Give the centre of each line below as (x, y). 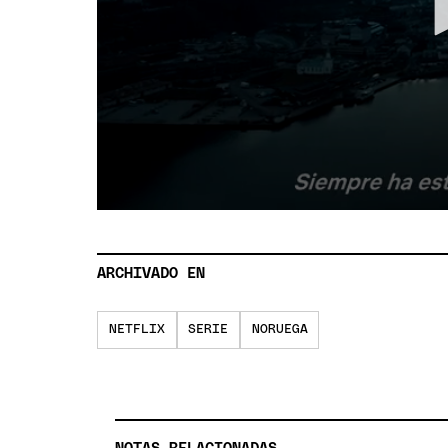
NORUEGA (279, 330)
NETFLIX (137, 330)
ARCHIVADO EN (151, 274)
